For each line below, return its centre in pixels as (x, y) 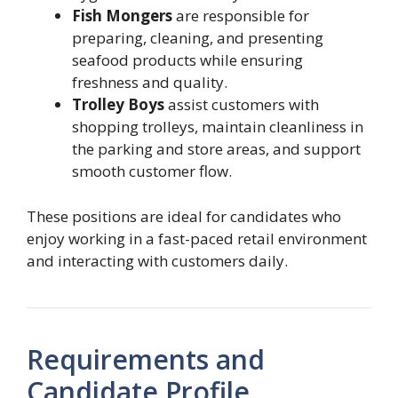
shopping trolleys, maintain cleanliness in (218, 127)
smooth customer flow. (152, 171)
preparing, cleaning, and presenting (198, 38)
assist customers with (242, 105)
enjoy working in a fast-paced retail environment (197, 238)
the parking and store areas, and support (216, 149)
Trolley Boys (118, 105)
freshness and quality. (150, 83)
